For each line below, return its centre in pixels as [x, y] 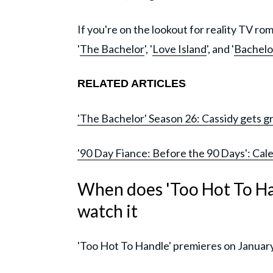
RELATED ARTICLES [132, 84]
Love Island [179, 49]
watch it [108, 211]
